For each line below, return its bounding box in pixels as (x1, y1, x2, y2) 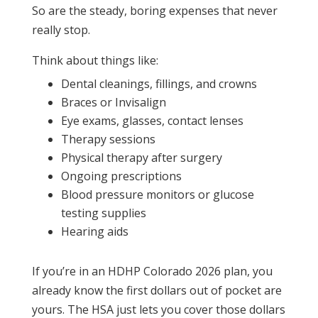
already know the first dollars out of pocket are (31, 283, 282, 299)
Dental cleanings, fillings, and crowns (60, 76, 257, 92)
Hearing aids (60, 224, 128, 240)
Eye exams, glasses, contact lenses (60, 113, 243, 129)
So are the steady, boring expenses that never (31, 3, 278, 19)
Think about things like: (31, 53, 158, 69)
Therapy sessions (60, 131, 155, 148)
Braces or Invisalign (60, 94, 166, 111)
